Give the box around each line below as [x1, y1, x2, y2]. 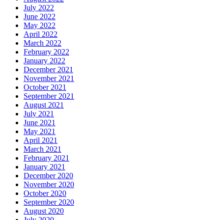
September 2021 [24, 91, 74, 100]
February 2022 [24, 47, 69, 56]
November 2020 [24, 180, 74, 189]
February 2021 [24, 153, 69, 162]
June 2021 [24, 118, 55, 127]
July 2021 [24, 109, 54, 118]
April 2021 [24, 136, 57, 144]
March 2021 [24, 144, 61, 153]
